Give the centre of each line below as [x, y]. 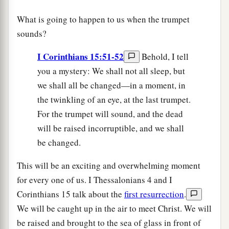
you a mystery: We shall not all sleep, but [111, 71]
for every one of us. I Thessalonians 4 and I [95, 179]
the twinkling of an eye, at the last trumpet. [114, 99]
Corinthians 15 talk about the [71, 194]
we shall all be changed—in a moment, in [111, 85]
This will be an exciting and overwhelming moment [109, 165]
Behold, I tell [165, 56]
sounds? [32, 33]
